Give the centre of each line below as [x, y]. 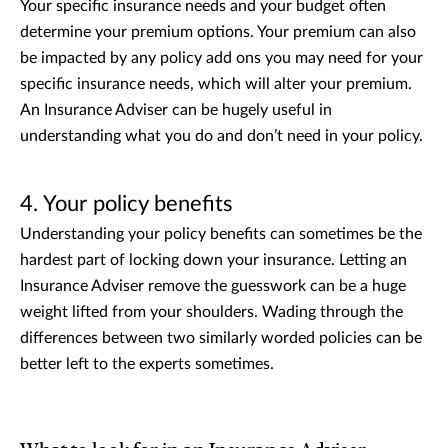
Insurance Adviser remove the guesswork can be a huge [213, 285]
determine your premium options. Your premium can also [218, 31]
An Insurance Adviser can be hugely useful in [176, 109]
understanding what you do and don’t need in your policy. [221, 135]
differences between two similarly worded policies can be [221, 337]
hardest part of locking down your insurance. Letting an [213, 259]
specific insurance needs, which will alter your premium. [216, 83]
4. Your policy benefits [126, 203]
